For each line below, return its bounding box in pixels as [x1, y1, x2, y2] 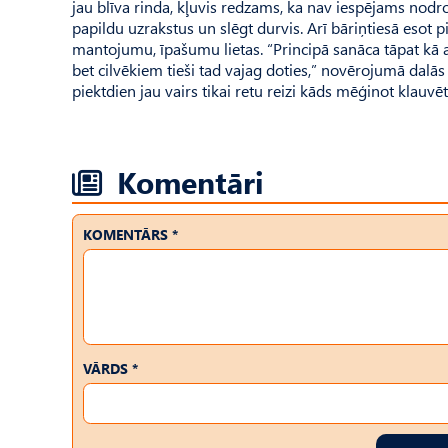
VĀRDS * [83, 359, 138, 378]
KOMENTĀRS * [83, 225, 178, 244]
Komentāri [117, 161, 264, 202]
